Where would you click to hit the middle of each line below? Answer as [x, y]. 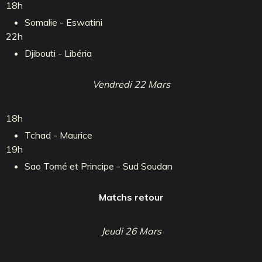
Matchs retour [131, 197]
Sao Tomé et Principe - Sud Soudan [99, 166]
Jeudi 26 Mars [131, 231]
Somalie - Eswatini [63, 22]
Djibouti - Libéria [58, 53]
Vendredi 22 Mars [131, 84]
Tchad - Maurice [58, 135]
